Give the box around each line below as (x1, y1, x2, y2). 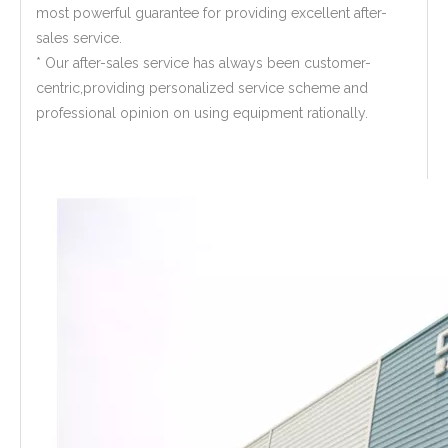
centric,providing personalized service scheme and (36, 80, 368, 96)
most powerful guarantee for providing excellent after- (36, 5, 387, 21)
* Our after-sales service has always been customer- (36, 55, 371, 71)
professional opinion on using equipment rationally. (36, 105, 368, 121)
